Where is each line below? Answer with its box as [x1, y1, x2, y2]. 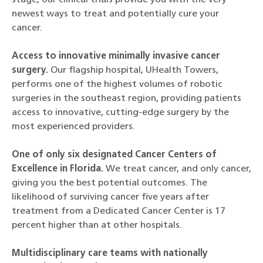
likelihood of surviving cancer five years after [12, 193, 209, 202]
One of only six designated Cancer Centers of [12, 150, 217, 160]
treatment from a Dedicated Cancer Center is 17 [12, 207, 225, 216]
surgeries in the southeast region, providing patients [12, 94, 241, 103]
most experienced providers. [12, 122, 135, 131]
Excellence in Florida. [12, 164, 106, 174]
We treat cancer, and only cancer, [106, 164, 251, 174]
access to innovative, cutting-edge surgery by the [12, 108, 229, 117]
